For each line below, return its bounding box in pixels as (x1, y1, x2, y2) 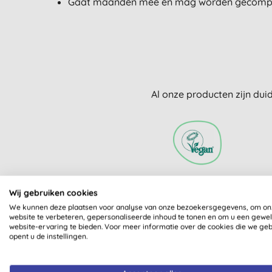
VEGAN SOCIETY (165, 180, 229, 191)
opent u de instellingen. (9, 231, 87, 240)
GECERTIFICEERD (162, 192, 232, 203)
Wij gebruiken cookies (9, 187, 98, 197)
